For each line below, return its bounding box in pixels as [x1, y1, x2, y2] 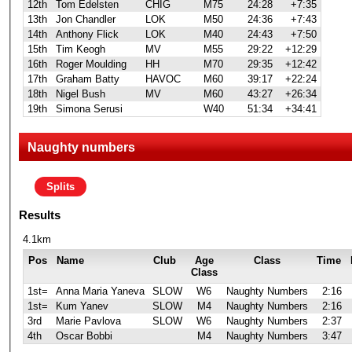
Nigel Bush [55, 87, 105, 100]
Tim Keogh [55, 42, 105, 55]
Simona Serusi [55, 102, 123, 115]
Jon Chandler [55, 13, 115, 25]
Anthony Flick [55, 27, 119, 40]
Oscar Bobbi [55, 329, 112, 342]
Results [18, 207, 60, 222]
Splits [46, 180, 75, 192]
